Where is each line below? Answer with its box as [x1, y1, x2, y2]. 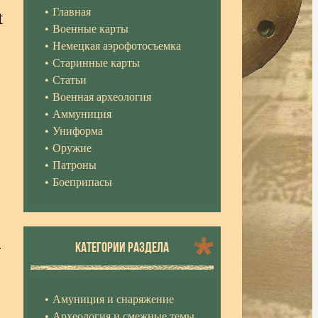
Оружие [52, 142, 92, 154]
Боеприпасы [52, 176, 112, 188]
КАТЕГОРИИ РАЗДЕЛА [75, 239, 169, 255]
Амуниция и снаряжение [52, 293, 174, 305]
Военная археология [52, 91, 151, 103]
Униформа [52, 125, 103, 137]
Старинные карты [52, 57, 140, 69]
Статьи [52, 74, 87, 86]
